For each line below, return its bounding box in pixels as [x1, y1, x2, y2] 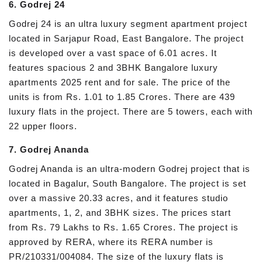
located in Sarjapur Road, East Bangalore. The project [9, 33, 244, 44]
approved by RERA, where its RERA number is [9, 236, 213, 247]
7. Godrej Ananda [9, 144, 89, 154]
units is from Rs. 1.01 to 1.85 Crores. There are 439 [9, 92, 235, 102]
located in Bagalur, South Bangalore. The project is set [9, 178, 246, 188]
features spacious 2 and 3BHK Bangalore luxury [9, 63, 218, 73]
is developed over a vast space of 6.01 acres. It [9, 48, 217, 58]
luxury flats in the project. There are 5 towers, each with [9, 106, 253, 117]
